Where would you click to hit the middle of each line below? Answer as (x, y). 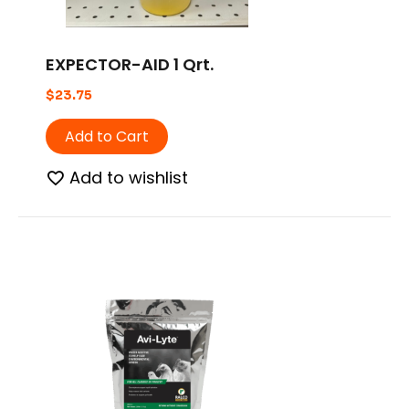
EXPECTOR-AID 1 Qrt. (130, 64)
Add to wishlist (129, 177)
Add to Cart (107, 136)
